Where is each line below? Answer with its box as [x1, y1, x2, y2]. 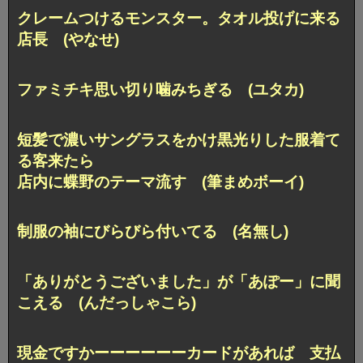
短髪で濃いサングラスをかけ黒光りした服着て [17, 130, 340, 148]
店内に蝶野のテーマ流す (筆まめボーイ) [17, 173, 304, 190]
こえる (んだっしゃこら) [17, 294, 196, 312]
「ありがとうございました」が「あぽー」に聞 [17, 273, 340, 291]
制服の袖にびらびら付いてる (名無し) [17, 223, 288, 241]
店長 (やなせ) [17, 30, 119, 48]
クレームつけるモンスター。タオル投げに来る [17, 9, 340, 27]
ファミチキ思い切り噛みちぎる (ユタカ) [17, 80, 304, 98]
